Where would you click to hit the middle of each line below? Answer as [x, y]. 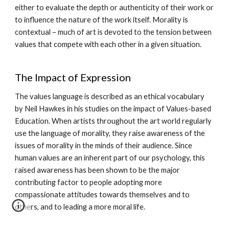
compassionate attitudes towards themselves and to [102, 194]
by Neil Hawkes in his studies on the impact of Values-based [113, 109]
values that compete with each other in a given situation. [108, 44]
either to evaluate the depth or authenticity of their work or [114, 7]
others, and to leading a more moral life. [80, 207]
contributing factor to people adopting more [89, 182]
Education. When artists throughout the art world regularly [113, 121]
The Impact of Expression [73, 77]
